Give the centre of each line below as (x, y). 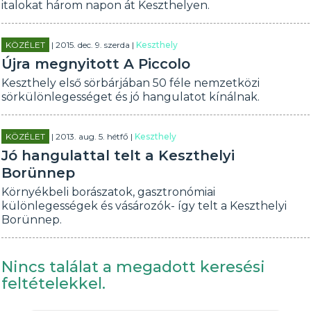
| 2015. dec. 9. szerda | (93, 45)
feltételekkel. (54, 284)
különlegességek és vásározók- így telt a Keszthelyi (144, 206)
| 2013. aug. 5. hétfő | (92, 136)
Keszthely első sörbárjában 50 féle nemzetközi (131, 83)
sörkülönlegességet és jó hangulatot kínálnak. (131, 97)
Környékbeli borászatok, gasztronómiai (109, 192)
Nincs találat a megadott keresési (134, 267)
